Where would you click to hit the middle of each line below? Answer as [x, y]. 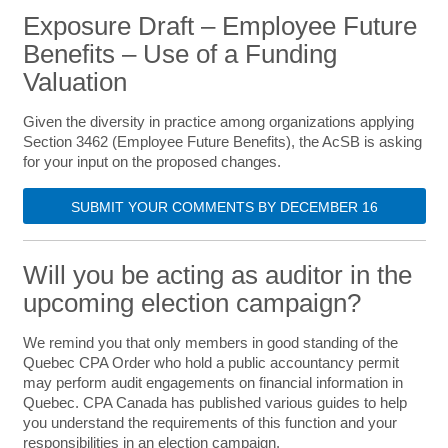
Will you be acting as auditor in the [217, 275]
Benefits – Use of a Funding [179, 54]
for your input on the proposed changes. [151, 161]
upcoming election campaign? [191, 303]
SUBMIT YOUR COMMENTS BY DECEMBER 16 [224, 207]
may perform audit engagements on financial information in [212, 382]
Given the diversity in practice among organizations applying [218, 121]
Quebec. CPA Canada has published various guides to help [214, 402]
